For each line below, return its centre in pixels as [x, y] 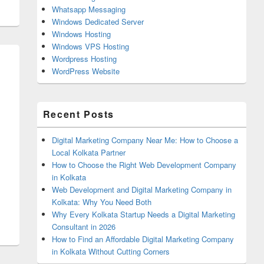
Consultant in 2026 [83, 227]
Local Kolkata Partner [88, 152]
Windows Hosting [81, 34]
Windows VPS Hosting [90, 46]
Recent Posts [79, 114]
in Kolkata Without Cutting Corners [110, 251]
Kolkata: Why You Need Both [101, 202]
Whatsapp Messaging [88, 9]
